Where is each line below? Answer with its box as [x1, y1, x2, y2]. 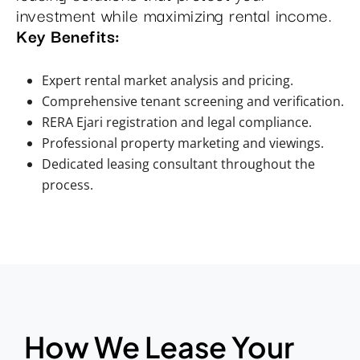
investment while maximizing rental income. [16, 2, 332, 27]
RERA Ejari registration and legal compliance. [42, 113, 312, 131]
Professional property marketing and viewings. [42, 134, 324, 152]
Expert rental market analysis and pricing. [42, 72, 293, 89]
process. [42, 176, 93, 194]
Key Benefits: [16, 22, 121, 48]
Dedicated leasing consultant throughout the [42, 155, 315, 173]
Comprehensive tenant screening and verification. [42, 92, 344, 110]
